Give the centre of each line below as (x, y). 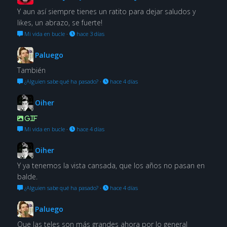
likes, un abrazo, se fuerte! (60, 22)
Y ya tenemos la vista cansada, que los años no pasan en (111, 165)
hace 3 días (89, 33)
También (31, 70)
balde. (27, 176)
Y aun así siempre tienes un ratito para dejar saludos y (106, 11)
